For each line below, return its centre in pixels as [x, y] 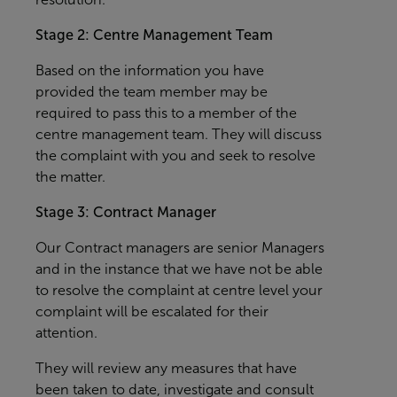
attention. [66, 333]
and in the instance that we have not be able [179, 269]
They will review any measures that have [166, 368]
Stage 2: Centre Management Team [154, 35]
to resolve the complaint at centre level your [179, 290]
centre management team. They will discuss [179, 134]
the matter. [70, 177]
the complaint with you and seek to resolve [175, 156]
